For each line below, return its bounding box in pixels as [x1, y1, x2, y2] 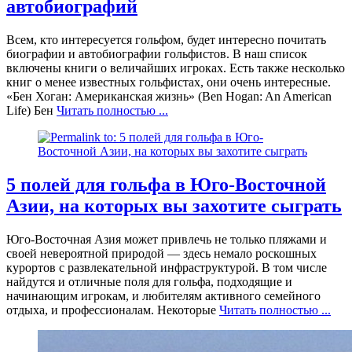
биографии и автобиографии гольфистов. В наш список [6, 47, 307, 61]
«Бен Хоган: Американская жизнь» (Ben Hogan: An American [6, 90, 332, 104]
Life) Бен [6, 104, 57, 118]
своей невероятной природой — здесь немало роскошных [6, 247, 317, 261]
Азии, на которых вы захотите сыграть [6, 196, 342, 217]
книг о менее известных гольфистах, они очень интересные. [6, 75, 331, 90]
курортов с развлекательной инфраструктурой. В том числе [6, 261, 327, 275]
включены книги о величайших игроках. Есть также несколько [6, 61, 345, 75]
